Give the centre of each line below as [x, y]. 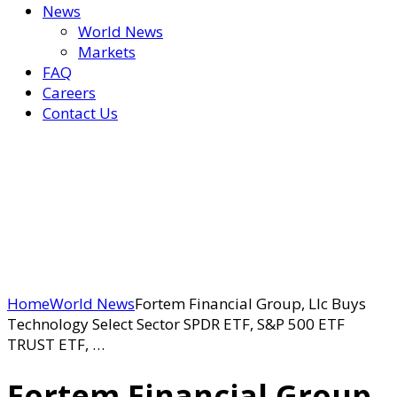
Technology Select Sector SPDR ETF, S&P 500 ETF [176, 324]
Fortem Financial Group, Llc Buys [250, 304]
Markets [107, 52]
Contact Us [80, 113]
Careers [69, 93]
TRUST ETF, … [56, 344]
